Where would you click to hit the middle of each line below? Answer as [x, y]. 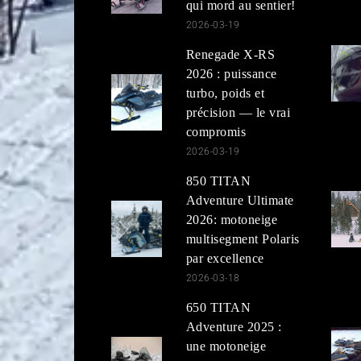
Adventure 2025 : [234, 326]
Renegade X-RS [230, 54]
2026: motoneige [232, 219]
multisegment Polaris [243, 239]
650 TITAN [218, 307]
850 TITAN [218, 180]
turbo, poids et [225, 93]
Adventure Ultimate [240, 200]
